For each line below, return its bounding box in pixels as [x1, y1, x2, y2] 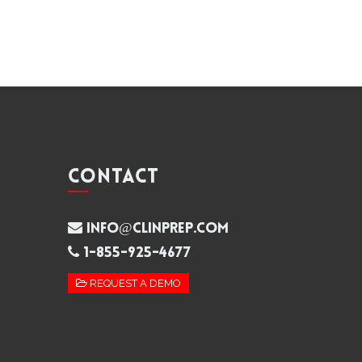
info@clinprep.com [82, 221, 229, 237]
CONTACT [67, 168, 159, 187]
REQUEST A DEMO [86, 277, 181, 289]
